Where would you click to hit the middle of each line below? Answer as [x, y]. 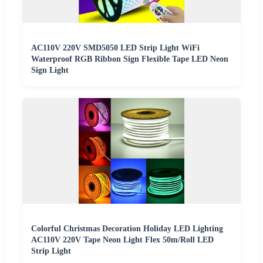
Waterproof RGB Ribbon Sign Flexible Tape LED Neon [130, 59]
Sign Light [50, 70]
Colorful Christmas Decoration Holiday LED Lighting [127, 229]
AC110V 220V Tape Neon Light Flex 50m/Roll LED [122, 240]
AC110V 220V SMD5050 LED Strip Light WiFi [115, 48]
